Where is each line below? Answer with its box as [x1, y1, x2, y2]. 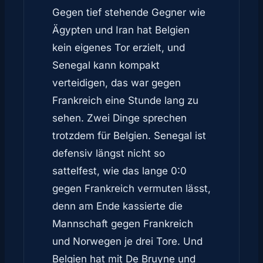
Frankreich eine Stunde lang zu [52, 95, 198, 106]
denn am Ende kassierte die [52, 200, 183, 212]
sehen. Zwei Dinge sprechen [52, 112, 187, 124]
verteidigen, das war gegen [52, 77, 181, 89]
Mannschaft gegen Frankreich [52, 218, 193, 230]
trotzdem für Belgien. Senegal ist [52, 130, 206, 141]
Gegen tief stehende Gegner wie [52, 6, 205, 18]
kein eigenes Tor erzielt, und [52, 42, 185, 53]
